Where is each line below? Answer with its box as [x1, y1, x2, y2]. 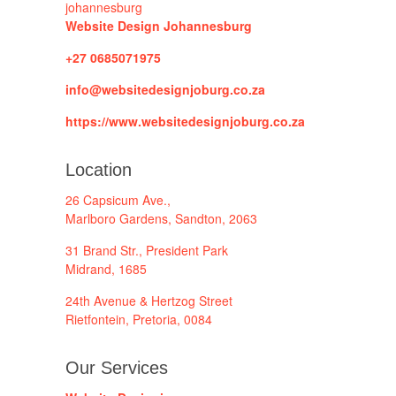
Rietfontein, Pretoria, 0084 [65, 310, 212, 328]
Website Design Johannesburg [65, 17, 252, 34]
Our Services [65, 358, 168, 377]
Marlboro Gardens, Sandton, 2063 [65, 209, 257, 227]
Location [65, 160, 132, 179]
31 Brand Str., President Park [65, 241, 228, 259]
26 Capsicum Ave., [65, 191, 171, 209]
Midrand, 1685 [65, 260, 147, 278]
